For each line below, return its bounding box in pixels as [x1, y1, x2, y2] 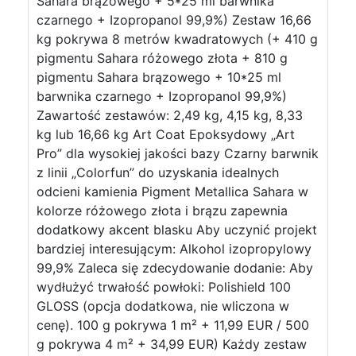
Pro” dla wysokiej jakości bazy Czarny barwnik [37, 145, 319, 161]
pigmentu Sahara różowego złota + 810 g [37, 50, 288, 66]
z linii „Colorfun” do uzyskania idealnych [37, 164, 279, 180]
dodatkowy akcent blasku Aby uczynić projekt [37, 222, 317, 238]
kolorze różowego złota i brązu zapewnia [37, 203, 288, 219]
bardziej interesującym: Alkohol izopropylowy [37, 241, 311, 257]
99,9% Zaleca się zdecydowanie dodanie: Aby [37, 260, 313, 276]
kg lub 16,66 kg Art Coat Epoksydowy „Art [37, 126, 295, 142]
